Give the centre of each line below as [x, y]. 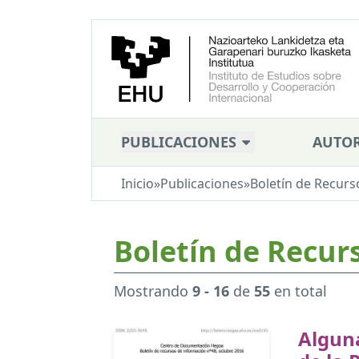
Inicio [137, 184]
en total [298, 291]
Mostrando [153, 291]
